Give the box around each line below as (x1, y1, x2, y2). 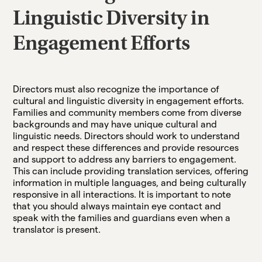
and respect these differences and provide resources (13, 142, 239, 153)
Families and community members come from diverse (13, 107, 242, 118)
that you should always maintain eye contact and (13, 201, 222, 211)
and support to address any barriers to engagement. (13, 154, 237, 164)
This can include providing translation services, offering (13, 166, 249, 176)
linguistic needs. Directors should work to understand (13, 130, 240, 141)
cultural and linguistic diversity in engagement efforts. (13, 95, 244, 106)
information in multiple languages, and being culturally (13, 177, 247, 188)
